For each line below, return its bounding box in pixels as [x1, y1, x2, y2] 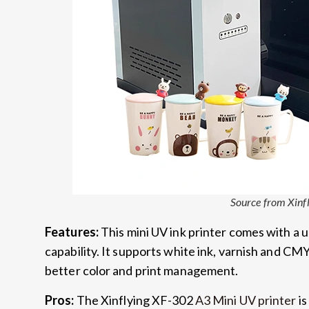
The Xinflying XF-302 [76, 292, 195, 308]
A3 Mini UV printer [195, 292, 297, 308]
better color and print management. [45, 263, 239, 279]
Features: [45, 224, 99, 240]
